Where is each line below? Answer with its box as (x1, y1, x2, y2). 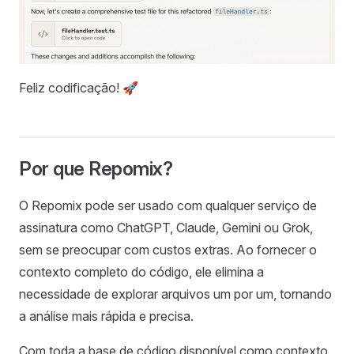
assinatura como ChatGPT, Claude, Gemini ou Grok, (19, 220, 313, 236)
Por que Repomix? (19, 157, 173, 181)
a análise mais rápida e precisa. (19, 308, 194, 325)
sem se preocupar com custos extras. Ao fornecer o (19, 242, 317, 258)
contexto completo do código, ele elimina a (19, 264, 264, 281)
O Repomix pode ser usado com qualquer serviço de (19, 198, 317, 214)
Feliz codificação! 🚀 (19, 80, 138, 96)
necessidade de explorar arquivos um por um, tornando (19, 286, 332, 303)
